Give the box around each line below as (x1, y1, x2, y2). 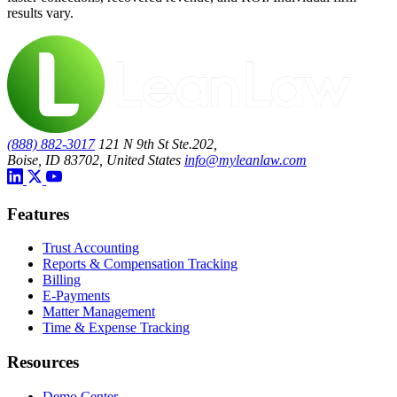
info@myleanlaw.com (184, 152, 307, 167)
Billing (43, 272, 81, 288)
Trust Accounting (43, 240, 139, 256)
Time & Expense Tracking (43, 320, 190, 336)
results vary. (7, 4, 74, 20)
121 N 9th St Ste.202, (98, 136, 217, 152)
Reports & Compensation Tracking (43, 256, 237, 272)
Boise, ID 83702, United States (7, 152, 181, 167)
